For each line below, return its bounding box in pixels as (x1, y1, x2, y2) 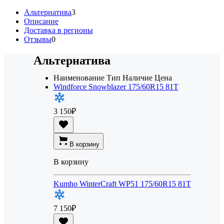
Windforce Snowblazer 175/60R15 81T (53, 82, 178, 91)
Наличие (122, 73, 152, 82)
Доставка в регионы (24, 26, 93, 35)
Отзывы (24, 35, 51, 44)
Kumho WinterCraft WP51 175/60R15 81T (53, 179, 191, 188)
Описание (24, 17, 58, 26)
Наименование (53, 73, 104, 82)
